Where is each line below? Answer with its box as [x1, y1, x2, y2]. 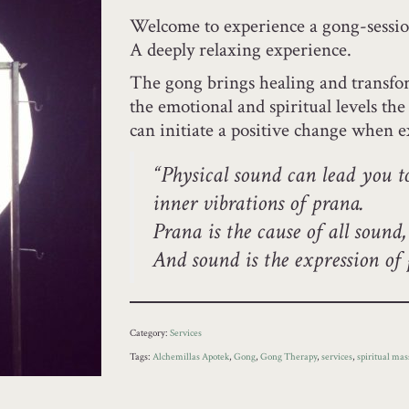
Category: [129, 327, 170, 340]
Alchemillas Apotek [152, 351, 229, 363]
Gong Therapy [259, 351, 317, 363]
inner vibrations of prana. [152, 188, 364, 218]
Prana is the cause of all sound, [152, 216, 406, 246]
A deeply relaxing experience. [129, 37, 351, 62]
